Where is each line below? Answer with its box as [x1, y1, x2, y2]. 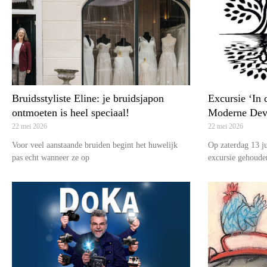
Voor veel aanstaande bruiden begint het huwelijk [12, 141, 178, 150]
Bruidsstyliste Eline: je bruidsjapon [12, 92, 164, 105]
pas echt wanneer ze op [12, 153, 89, 163]
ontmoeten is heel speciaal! [12, 107, 129, 119]
